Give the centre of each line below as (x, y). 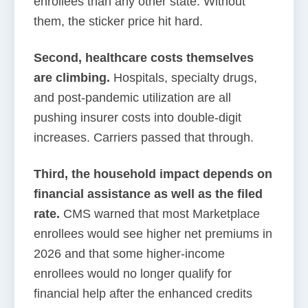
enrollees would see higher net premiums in (153, 234)
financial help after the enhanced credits (143, 294)
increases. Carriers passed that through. (144, 137)
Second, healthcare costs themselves (144, 58)
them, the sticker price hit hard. (118, 21)
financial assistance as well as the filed (148, 194)
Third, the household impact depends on (153, 174)
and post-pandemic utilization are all (132, 98)
